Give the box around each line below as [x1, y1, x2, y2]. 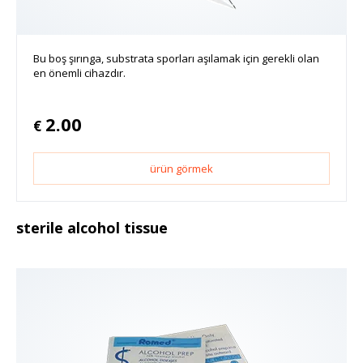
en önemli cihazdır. [33, 65, 126, 80]
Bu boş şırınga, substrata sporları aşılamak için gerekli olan [33, 50, 319, 66]
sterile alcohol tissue [16, 217, 168, 237]
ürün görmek [150, 160, 213, 176]
